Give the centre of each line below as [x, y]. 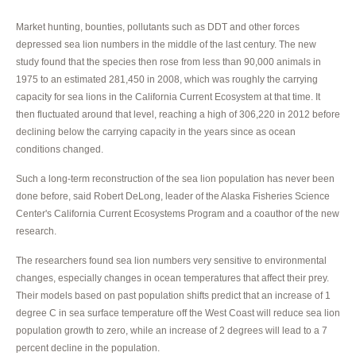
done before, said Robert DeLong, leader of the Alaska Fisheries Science [173, 196]
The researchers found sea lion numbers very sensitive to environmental [171, 260]
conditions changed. [60, 149]
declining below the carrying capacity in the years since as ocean [156, 132]
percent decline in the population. [88, 348]
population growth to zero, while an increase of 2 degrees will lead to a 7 [172, 330]
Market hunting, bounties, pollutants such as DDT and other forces [158, 27]
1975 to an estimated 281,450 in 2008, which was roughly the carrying [167, 79]
